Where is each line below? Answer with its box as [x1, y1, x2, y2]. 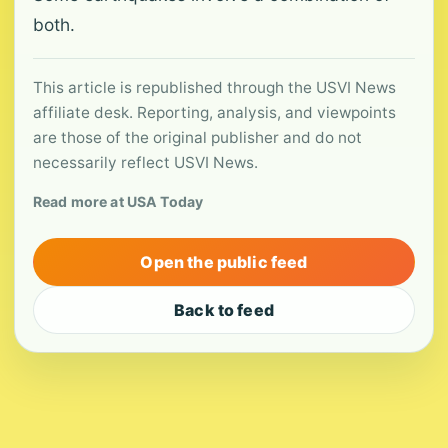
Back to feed [174, 300, 274, 320]
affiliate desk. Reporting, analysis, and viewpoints [33, 103, 396, 122]
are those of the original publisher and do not [33, 128, 362, 147]
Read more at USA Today [33, 193, 204, 210]
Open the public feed [140, 252, 308, 272]
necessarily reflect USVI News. [33, 153, 258, 172]
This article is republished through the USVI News [33, 78, 396, 97]
